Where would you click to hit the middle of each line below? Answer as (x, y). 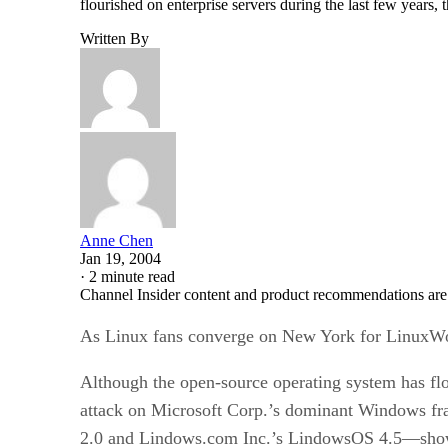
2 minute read (132, 276)
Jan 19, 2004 (120, 258)
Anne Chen (116, 240)
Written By (114, 38)
